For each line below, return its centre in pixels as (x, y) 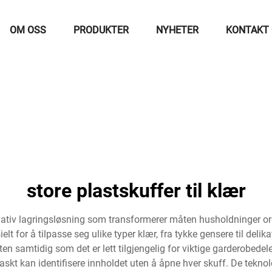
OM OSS (28, 30)
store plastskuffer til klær (136, 191)
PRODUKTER (101, 30)
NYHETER (177, 30)
